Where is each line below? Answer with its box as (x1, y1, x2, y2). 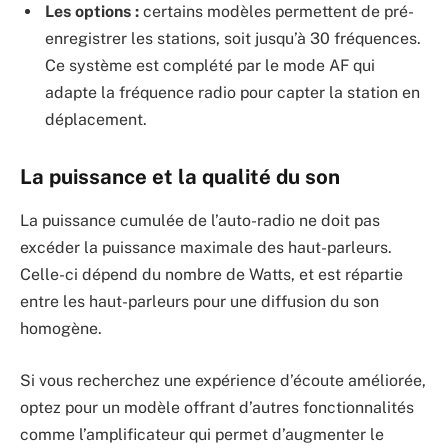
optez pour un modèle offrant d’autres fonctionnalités (20, 397, 414, 417)
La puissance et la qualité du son (20, 164, 340, 189)
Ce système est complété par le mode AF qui (45, 56, 375, 76)
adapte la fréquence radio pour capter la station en (45, 83, 420, 103)
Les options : (45, 2, 139, 22)
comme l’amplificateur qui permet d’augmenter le (20, 424, 384, 444)
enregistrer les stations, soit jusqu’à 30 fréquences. (45, 29, 421, 49)
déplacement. (45, 110, 147, 130)
